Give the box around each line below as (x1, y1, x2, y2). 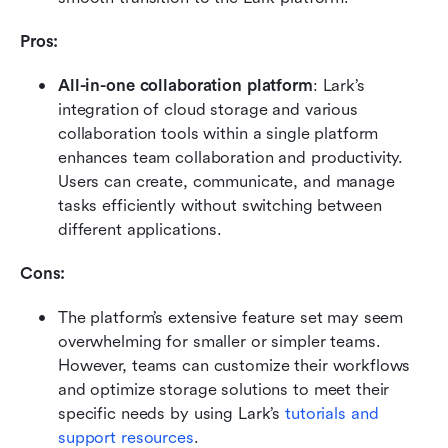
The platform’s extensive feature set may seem (58, 307, 404, 327)
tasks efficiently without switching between (58, 195, 382, 215)
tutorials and (285, 403, 379, 423)
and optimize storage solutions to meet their (58, 379, 390, 399)
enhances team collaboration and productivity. (58, 147, 404, 167)
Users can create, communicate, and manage (58, 171, 395, 191)
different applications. (58, 219, 223, 239)
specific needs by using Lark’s (58, 403, 286, 423)
